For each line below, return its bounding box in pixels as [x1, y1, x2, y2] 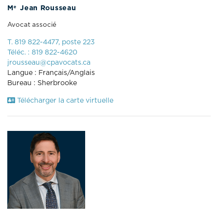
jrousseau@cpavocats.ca [7, 59, 91, 66]
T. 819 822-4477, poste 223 [7, 38, 95, 46]
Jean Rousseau [18, 4, 76, 12]
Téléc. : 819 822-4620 [7, 49, 77, 56]
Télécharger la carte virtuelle [15, 97, 113, 104]
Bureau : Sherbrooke [7, 79, 77, 87]
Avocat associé [7, 21, 56, 28]
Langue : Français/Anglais [7, 69, 95, 76]
